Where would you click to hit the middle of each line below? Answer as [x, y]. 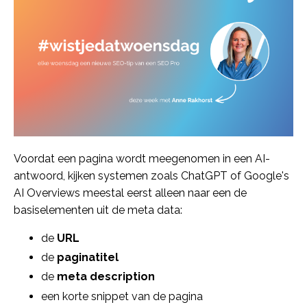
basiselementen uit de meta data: [98, 210]
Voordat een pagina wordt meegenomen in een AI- [142, 159]
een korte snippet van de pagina [122, 296]
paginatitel [88, 258]
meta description [106, 277]
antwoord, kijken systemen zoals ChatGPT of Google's [151, 176]
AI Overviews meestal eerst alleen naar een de [130, 193]
